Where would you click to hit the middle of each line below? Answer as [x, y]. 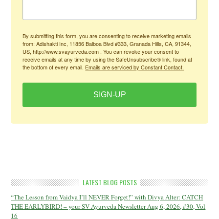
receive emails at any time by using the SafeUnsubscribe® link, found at [108, 59]
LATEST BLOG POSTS [109, 182]
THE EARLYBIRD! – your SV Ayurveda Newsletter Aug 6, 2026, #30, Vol [108, 206]
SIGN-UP [109, 95]
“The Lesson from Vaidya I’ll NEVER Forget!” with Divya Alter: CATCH [107, 197]
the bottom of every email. [54, 67]
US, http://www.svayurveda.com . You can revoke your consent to [101, 51]
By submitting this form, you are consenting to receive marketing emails [107, 36]
